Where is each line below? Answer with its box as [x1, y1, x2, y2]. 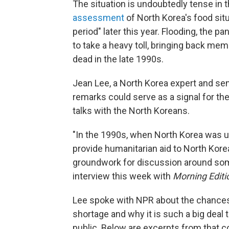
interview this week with [73, 171, 173, 181]
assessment [73, 12, 124, 23]
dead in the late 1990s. [73, 54, 164, 64]
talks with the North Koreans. [73, 105, 190, 116]
